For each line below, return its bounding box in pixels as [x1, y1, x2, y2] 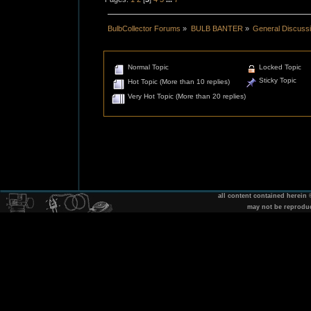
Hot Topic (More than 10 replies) [126, 78, 230, 86]
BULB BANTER [190, 24, 243, 33]
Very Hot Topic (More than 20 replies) [126, 92, 246, 101]
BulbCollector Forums [108, 24, 181, 33]
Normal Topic [126, 63, 169, 72]
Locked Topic [257, 63, 302, 72]
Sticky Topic [257, 76, 297, 85]
